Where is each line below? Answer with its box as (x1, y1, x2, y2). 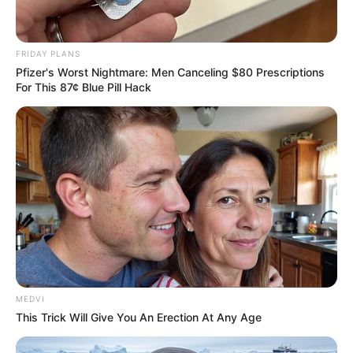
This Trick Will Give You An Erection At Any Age (16, 310, 262, 324)
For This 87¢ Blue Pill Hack (16, 80, 151, 94)
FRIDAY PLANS (16, 48, 80, 58)
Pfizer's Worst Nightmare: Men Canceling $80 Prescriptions (16, 65, 325, 79)
